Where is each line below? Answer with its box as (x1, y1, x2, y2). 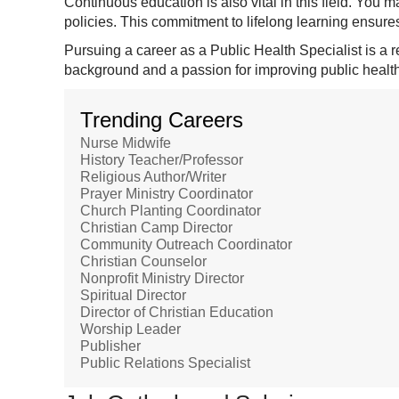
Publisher (80, 338, 141, 354)
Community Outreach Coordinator (80, 237, 292, 252)
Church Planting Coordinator (80, 203, 261, 218)
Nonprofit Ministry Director (80, 271, 244, 286)
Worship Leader (80, 322, 181, 337)
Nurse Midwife (80, 135, 171, 151)
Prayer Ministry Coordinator (80, 186, 253, 201)
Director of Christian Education (80, 305, 273, 320)
